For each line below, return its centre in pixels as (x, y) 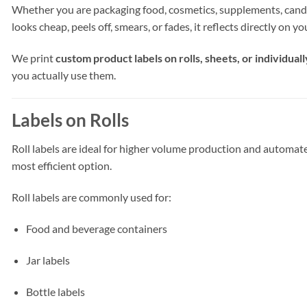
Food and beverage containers (96, 228)
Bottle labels (55, 291)
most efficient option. (62, 166)
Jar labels (48, 260)
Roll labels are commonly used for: (91, 197)
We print (34, 58)
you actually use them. (64, 75)
